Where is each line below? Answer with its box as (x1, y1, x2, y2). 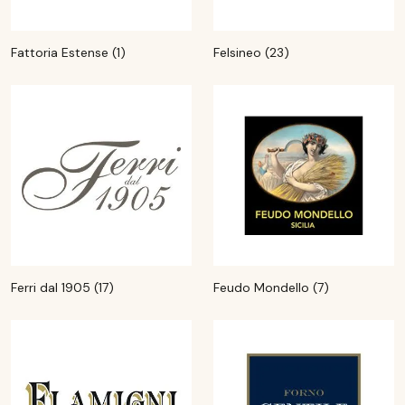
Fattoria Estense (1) (11, 44, 126, 61)
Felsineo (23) (213, 44, 289, 61)
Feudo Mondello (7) (213, 279, 329, 296)
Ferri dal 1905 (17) (11, 279, 114, 296)
